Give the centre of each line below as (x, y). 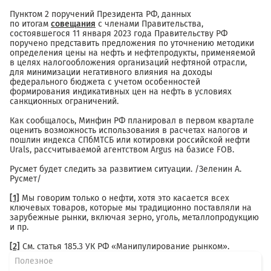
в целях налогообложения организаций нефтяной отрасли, (128, 63)
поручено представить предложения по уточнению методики (132, 44)
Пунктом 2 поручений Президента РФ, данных (100, 15)
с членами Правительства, (149, 24)
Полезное (34, 261)
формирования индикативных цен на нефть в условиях (121, 92)
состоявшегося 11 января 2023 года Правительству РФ (119, 34)
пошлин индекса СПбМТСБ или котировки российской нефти (130, 140)
